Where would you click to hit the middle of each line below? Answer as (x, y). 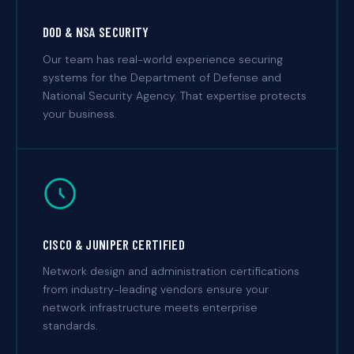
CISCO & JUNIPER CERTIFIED (113, 244)
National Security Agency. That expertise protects (174, 95)
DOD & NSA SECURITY (96, 32)
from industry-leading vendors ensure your (155, 290)
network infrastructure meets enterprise (150, 308)
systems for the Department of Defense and (162, 77)
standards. (70, 326)
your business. (79, 113)
